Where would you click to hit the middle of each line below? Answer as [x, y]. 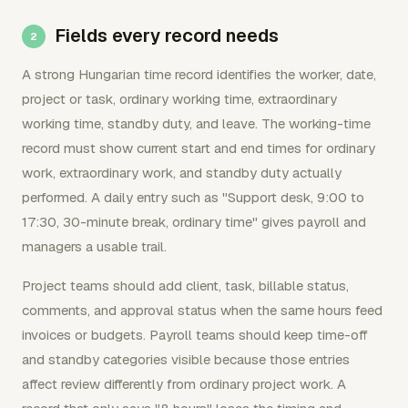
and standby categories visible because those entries [186, 359]
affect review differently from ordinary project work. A [184, 383]
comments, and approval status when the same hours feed [202, 310]
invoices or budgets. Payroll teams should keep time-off [195, 334]
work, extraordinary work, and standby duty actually [182, 172]
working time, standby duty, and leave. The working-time [196, 123]
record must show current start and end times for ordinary [199, 148]
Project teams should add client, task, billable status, [185, 285]
